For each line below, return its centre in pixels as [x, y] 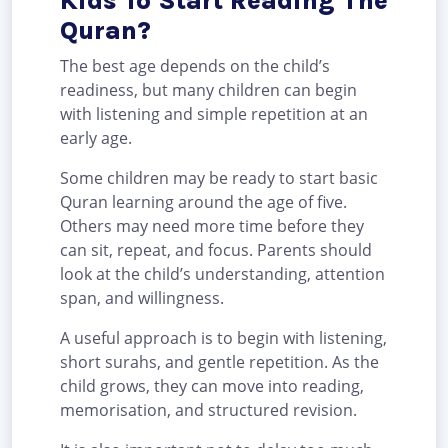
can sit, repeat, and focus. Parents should [216, 250]
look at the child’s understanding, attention [222, 274]
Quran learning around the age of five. [203, 202]
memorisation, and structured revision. [208, 410]
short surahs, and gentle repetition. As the [219, 362]
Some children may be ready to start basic [219, 178]
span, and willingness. [142, 298]
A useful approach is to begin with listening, [223, 338]
